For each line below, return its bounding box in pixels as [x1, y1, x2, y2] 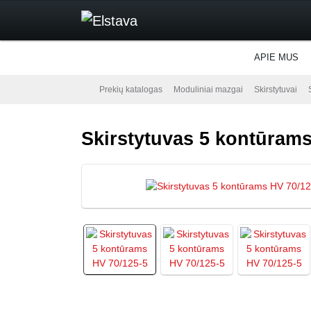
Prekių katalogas [99, 85, 162, 94]
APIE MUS [254, 52, 299, 62]
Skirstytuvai [254, 85, 297, 94]
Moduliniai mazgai [174, 85, 243, 94]
